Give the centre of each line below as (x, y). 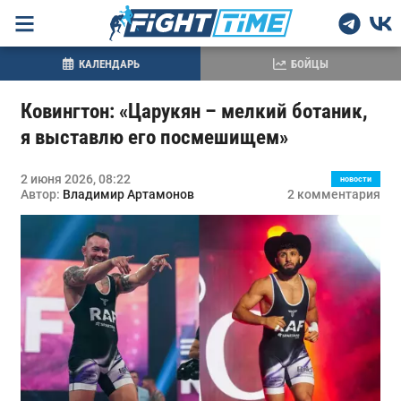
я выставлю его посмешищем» (154, 137)
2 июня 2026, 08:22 (75, 179)
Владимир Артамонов (128, 194)
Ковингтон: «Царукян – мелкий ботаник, (194, 111)
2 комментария (334, 194)
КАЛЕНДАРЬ (109, 64)
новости (356, 179)
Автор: (41, 194)
